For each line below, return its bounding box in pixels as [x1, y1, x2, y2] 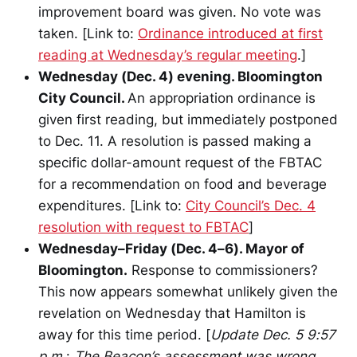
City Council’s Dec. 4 [186, 197, 316, 214]
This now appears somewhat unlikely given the [38, 283, 338, 300]
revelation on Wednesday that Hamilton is [38, 304, 306, 321]
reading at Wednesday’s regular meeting [38, 46, 297, 63]
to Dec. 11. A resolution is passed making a [38, 132, 312, 149]
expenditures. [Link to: [38, 197, 186, 214]
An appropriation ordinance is [127, 89, 316, 106]
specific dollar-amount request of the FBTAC [38, 154, 322, 171]
